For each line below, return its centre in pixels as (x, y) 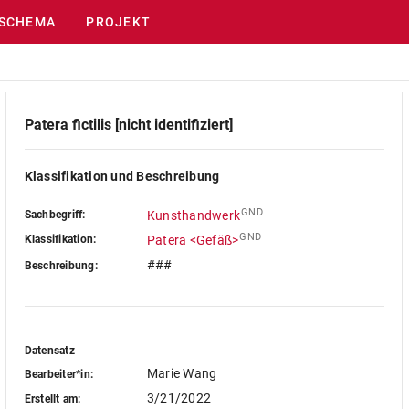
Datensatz (49, 351)
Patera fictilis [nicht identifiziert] (128, 125)
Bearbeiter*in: (59, 374)
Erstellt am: (52, 399)
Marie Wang (182, 373)
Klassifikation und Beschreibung (122, 176)
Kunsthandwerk (194, 215)
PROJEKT (119, 22)
